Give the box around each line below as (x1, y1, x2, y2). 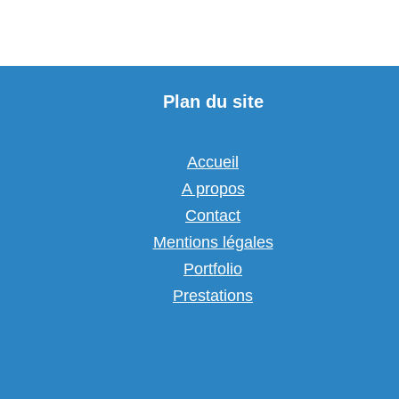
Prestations (173, 287, 253, 305)
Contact (185, 207, 240, 224)
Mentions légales (152, 233, 273, 251)
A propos (181, 180, 245, 198)
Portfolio (183, 260, 242, 278)
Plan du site (162, 92, 264, 111)
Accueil (187, 153, 239, 171)
